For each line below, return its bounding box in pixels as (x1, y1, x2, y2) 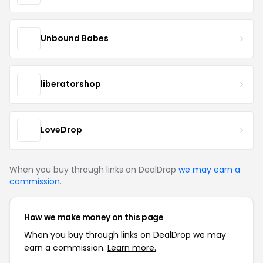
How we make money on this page (24, 211, 164, 223)
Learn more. (107, 241, 156, 254)
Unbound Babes (41, 32, 109, 45)
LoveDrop (41, 124, 82, 136)
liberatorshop (41, 78, 101, 90)
